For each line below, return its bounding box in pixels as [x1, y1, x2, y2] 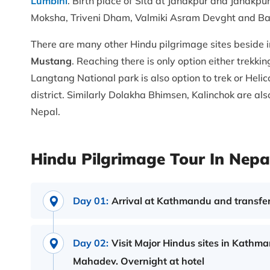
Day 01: [73, 195, 108, 207]
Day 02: [73, 237, 108, 250]
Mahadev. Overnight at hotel [73, 255, 204, 268]
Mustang [31, 55, 72, 67]
